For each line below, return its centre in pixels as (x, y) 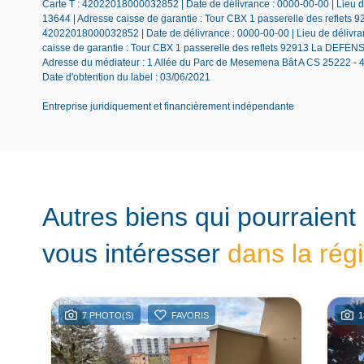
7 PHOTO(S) (108, 315)
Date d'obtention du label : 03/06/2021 (126, 77)
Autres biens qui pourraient (199, 217)
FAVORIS (190, 315)
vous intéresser (135, 253)
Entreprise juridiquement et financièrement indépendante (168, 106)
